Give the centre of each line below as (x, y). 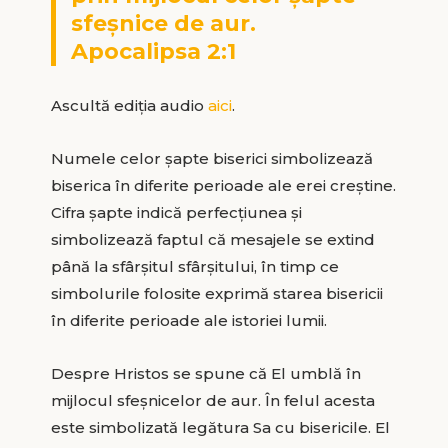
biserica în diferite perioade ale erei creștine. (223, 185)
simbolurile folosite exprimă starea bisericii (216, 293)
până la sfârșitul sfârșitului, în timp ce (194, 266)
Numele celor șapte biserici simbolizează (211, 158)
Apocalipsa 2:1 (153, 51)
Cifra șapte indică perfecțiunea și (176, 212)
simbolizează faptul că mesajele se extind (212, 239)
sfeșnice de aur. (163, 23)
